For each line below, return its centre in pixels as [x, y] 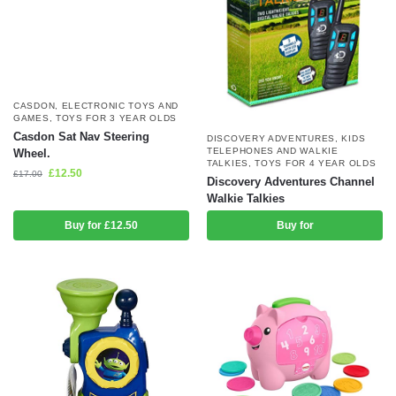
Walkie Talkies [246, 198]
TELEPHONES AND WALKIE [273, 150]
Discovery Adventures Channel [291, 181]
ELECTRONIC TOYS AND [120, 105]
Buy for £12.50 [101, 225]
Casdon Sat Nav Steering [81, 136]
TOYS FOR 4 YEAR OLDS [316, 163]
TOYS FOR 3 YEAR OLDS [116, 118]
